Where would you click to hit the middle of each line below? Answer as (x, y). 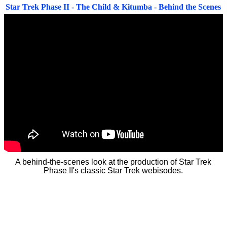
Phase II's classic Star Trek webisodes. (113, 171)
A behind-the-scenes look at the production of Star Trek (113, 162)
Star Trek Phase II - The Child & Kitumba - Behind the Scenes (113, 7)
